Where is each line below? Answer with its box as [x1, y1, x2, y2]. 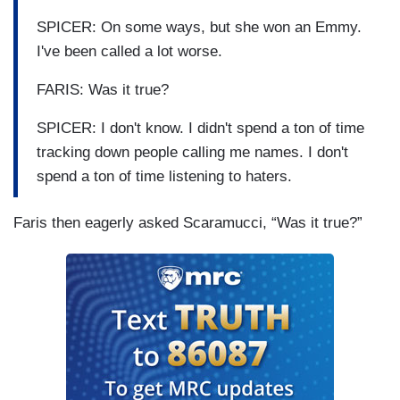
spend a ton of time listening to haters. [37, 167, 292, 185]
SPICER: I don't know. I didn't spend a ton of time [37, 119, 364, 137]
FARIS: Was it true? [37, 80, 169, 98]
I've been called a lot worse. [37, 42, 222, 60]
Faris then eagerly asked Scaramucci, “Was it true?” [13, 214, 362, 232]
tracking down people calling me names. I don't [37, 143, 348, 161]
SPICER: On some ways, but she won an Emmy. [37, 18, 362, 36]
